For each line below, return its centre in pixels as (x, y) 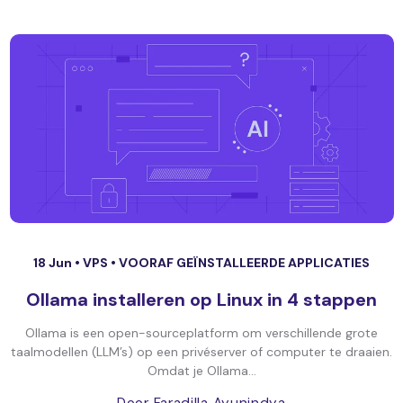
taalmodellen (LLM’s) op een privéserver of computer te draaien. (201, 352)
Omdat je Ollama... (201, 371)
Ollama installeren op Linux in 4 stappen (201, 300)
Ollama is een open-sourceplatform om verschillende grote (201, 333)
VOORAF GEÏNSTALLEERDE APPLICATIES (244, 263)
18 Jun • (58, 263)
